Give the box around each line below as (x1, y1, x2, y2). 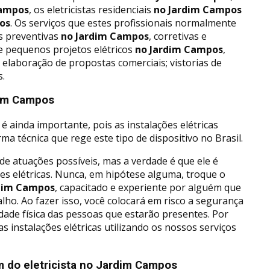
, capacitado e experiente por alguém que (55, 181, 241, 195)
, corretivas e (149, 29, 207, 43)
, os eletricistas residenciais (29, 2, 151, 16)
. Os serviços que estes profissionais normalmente (10, 16, 236, 30)
